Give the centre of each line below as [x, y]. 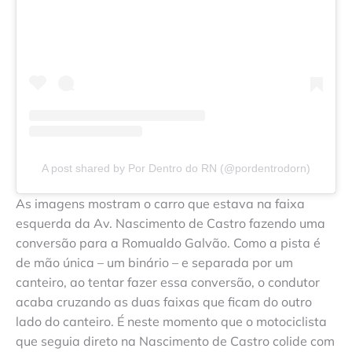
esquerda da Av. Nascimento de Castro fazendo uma [170, 224]
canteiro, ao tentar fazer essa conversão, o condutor [168, 282]
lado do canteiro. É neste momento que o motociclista [171, 322]
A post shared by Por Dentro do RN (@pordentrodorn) [176, 169]
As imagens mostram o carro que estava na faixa [160, 204]
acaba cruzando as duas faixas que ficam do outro [164, 302]
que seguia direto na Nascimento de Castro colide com [175, 341]
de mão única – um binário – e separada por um [154, 263]
